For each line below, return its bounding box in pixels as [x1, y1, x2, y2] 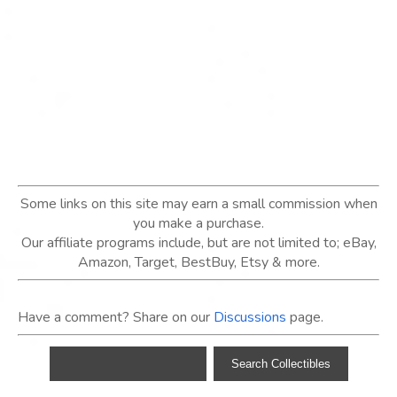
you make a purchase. [133, 214, 264, 234]
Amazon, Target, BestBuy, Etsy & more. [77, 253, 320, 273]
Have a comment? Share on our [18, 307, 214, 328]
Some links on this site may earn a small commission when [19, 194, 378, 214]
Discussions [214, 307, 286, 328]
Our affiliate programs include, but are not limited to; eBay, [20, 233, 377, 253]
